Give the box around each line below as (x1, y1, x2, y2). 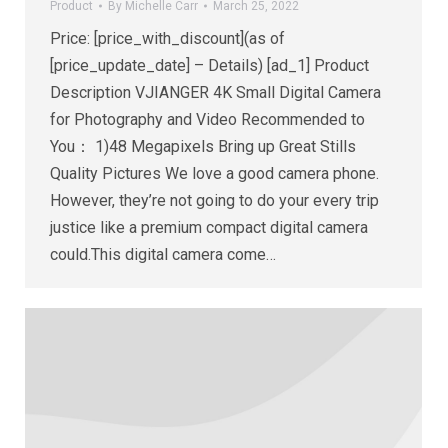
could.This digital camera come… (50, 244, 276, 264)
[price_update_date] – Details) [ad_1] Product (50, 55, 369, 75)
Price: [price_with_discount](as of (50, 28, 285, 48)
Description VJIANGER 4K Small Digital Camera (50, 82, 381, 102)
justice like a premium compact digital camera (50, 217, 368, 237)
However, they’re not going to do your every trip (50, 190, 379, 210)
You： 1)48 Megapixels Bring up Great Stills (50, 136, 356, 156)
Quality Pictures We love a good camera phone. (50, 163, 379, 183)
